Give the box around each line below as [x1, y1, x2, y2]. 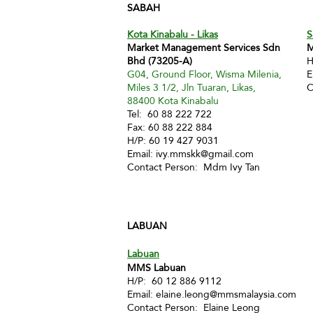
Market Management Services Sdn [127, 38, 280, 57]
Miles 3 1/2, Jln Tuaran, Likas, [127, 78, 256, 96]
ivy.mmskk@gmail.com [156, 145, 254, 163]
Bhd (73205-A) [127, 52, 192, 70]
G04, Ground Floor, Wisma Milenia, [127, 65, 282, 83]
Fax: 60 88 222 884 [127, 118, 212, 136]
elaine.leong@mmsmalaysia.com [156, 285, 296, 303]
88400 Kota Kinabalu [127, 92, 219, 110]
